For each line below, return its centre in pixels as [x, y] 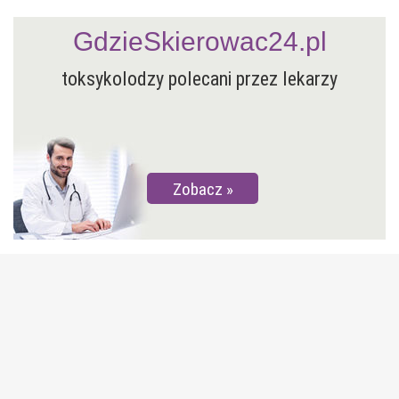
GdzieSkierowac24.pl [199, 41]
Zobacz [197, 189]
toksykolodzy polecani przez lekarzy [199, 78]
